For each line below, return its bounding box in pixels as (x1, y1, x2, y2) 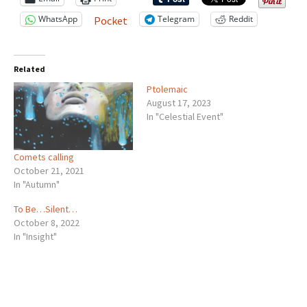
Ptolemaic (147, 82, 188, 95)
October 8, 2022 (14, 217, 79, 230)
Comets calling (14, 151, 74, 164)
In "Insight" (14, 230, 57, 243)
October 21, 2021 (14, 164, 84, 177)
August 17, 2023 (147, 96, 211, 109)
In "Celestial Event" (147, 110, 223, 123)
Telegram (158, 13, 195, 25)
